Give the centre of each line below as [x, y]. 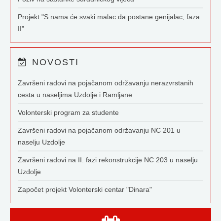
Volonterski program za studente [68, 112]
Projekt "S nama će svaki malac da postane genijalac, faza [109, 17]
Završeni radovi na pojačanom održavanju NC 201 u [99, 130]
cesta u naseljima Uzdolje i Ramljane [75, 95]
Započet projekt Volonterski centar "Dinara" [85, 189]
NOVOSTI [54, 62]
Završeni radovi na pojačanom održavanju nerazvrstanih [106, 83]
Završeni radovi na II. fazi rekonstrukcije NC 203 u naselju [108, 160]
